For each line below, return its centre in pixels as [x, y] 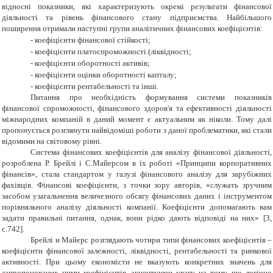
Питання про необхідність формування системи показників [151, 97]
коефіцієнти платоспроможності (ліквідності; [113, 52]
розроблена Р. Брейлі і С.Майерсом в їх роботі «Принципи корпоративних [137, 163]
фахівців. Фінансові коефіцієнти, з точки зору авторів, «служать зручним [137, 185]
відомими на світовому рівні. [52, 141]
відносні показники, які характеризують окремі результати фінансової [137, 7]
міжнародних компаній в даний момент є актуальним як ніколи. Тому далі [137, 119]
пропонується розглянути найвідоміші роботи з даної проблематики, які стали [137, 130]
